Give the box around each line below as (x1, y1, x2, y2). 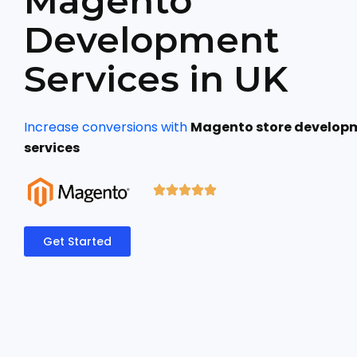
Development (24, 17, 280, 61)
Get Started (43, 233, 112, 249)
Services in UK (24, 56, 288, 100)
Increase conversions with (24, 117, 190, 136)
